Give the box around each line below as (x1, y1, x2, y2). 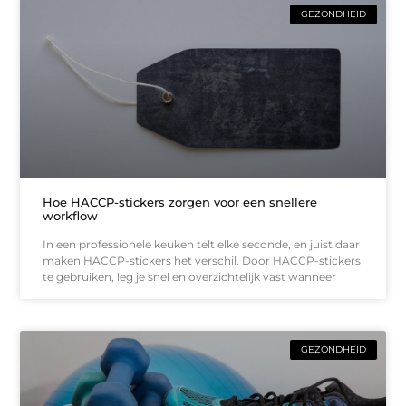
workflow (43, 208, 99, 224)
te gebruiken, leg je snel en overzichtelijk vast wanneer (43, 270, 337, 285)
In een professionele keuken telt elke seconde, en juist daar (43, 237, 361, 252)
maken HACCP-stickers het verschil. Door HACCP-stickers (43, 254, 362, 268)
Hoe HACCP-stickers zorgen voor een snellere (43, 195, 318, 210)
